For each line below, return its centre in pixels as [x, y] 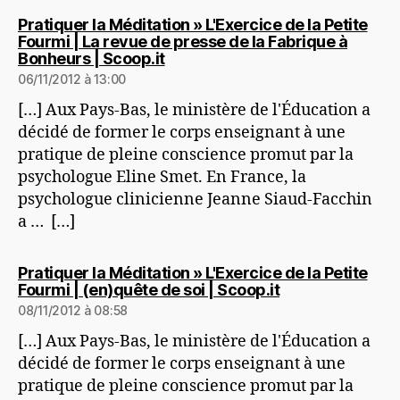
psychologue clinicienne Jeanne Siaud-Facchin [195, 200]
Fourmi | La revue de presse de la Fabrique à [183, 42]
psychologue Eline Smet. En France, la [162, 178]
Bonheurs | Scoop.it [92, 59]
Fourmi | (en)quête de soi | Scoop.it [149, 290]
